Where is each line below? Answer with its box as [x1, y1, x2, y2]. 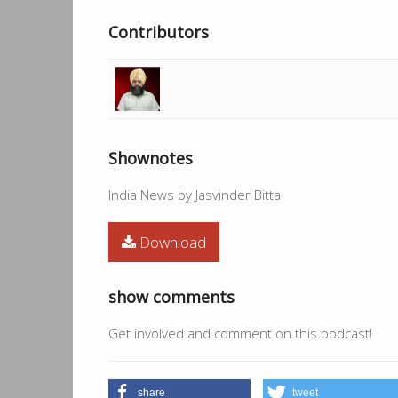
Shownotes [108, 147, 193, 169]
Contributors [108, 20, 209, 43]
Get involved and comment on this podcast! [108, 323, 372, 342]
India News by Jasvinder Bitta [108, 185, 281, 203]
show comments [108, 285, 235, 307]
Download [139, 231, 206, 252]
